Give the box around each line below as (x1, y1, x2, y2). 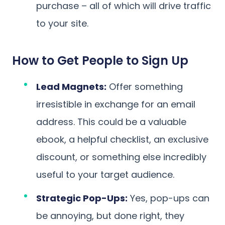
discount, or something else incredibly (36, 150, 206, 163)
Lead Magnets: (36, 80, 106, 93)
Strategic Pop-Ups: (36, 191, 128, 204)
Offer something (106, 80, 183, 93)
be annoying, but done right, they (36, 209, 184, 222)
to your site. (36, 17, 88, 30)
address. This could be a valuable (36, 115, 186, 128)
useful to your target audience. (36, 168, 174, 181)
